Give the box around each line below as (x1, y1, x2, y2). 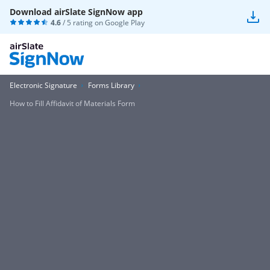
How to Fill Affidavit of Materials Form (10, 98, 135, 108)
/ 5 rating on (61, 17, 105, 28)
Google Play (105, 17, 145, 28)
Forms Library (88, 80, 134, 90)
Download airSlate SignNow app (10, 6, 143, 17)
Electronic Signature (10, 80, 77, 90)
